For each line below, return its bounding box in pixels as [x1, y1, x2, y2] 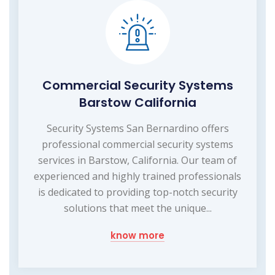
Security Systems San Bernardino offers [46, 122, 229, 136]
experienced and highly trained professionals [34, 169, 241, 184]
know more [110, 229, 165, 242]
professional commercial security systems [42, 137, 233, 152]
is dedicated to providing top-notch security [37, 185, 238, 199]
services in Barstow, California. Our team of [38, 153, 237, 168]
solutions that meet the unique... [63, 201, 212, 215]
